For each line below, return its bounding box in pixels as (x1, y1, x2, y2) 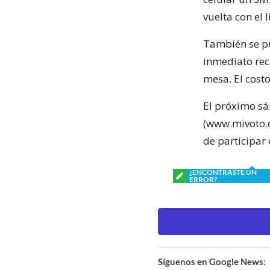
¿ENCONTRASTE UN (189, 167, 257, 177)
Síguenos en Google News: (158, 256, 266, 267)
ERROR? (189, 174, 217, 184)
